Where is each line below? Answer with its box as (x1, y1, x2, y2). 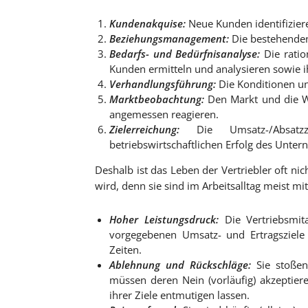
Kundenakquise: (109, 16, 186, 30)
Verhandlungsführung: (109, 77, 216, 91)
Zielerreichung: (109, 122, 179, 136)
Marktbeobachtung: (109, 92, 204, 106)
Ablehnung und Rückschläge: (109, 258, 251, 272)
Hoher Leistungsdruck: (109, 212, 219, 226)
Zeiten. (109, 243, 142, 256)
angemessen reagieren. (109, 107, 219, 121)
